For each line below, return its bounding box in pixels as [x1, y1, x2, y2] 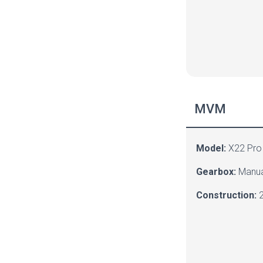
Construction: [196, 190, 257, 201]
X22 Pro [226, 143, 262, 154]
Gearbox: [196, 166, 238, 177]
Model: [196, 143, 226, 154]
